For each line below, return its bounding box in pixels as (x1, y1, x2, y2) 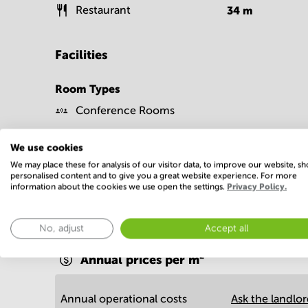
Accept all (205, 223, 249, 233)
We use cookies (10, 142, 83, 153)
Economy (55, 208, 129, 227)
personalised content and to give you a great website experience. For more (10, 170, 297, 180)
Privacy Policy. (227, 181, 287, 191)
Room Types (55, 82, 120, 95)
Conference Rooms (76, 104, 175, 116)
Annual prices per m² (80, 252, 204, 267)
